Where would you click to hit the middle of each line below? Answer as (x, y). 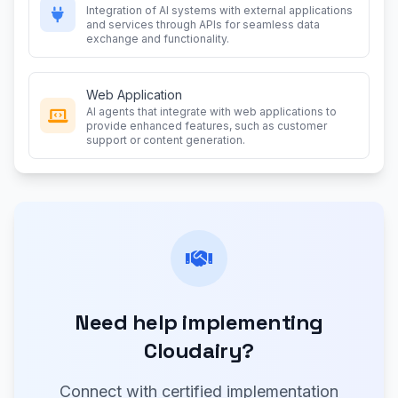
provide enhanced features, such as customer (207, 126)
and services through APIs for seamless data (203, 24)
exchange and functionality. (158, 39)
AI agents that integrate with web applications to (211, 111)
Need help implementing (199, 322)
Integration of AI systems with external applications (219, 10)
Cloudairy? (199, 350)
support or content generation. (166, 140)
